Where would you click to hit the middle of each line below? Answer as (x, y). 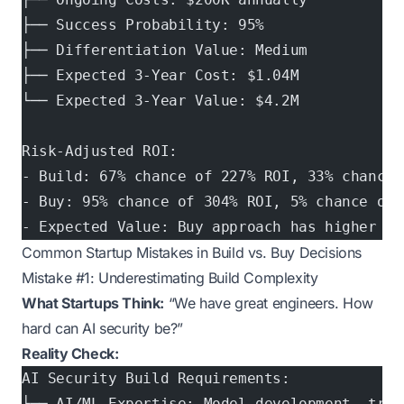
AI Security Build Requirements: (156, 378)
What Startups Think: (93, 303)
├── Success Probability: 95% (143, 25)
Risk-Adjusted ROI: (100, 151)
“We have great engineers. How (269, 303)
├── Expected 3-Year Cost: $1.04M (161, 75)
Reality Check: (70, 353)
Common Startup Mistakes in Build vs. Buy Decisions (192, 252)
